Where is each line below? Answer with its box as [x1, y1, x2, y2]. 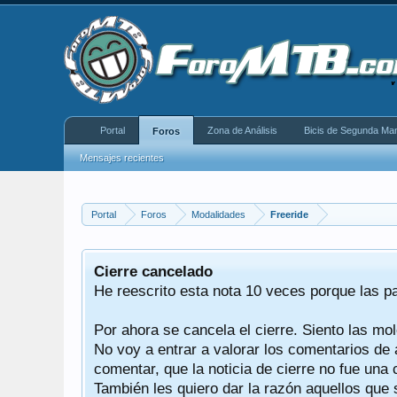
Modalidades [191, 209, 245, 220]
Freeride [270, 209, 308, 220]
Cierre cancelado [94, 262, 213, 280]
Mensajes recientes [80, 152, 164, 163]
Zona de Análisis [207, 125, 277, 136]
